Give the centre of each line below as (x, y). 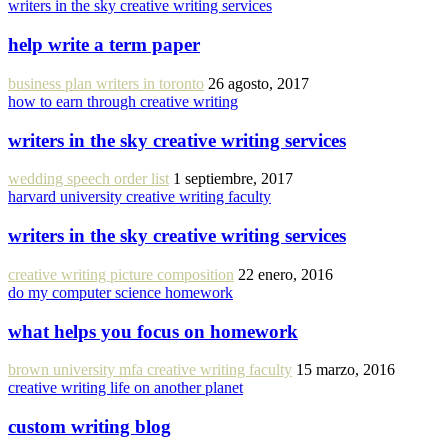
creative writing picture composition (121, 274)
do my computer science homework (120, 292)
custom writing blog (89, 426)
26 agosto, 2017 (258, 83)
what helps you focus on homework (153, 331)
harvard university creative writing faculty (139, 197)
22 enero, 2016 (285, 274)
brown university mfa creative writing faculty (150, 370)
